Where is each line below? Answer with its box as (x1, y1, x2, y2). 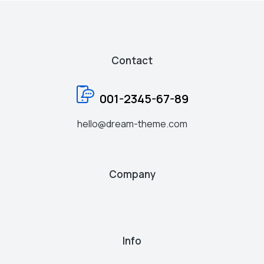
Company (108, 167, 156, 181)
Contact (111, 54, 153, 68)
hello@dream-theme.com (77, 117, 187, 131)
